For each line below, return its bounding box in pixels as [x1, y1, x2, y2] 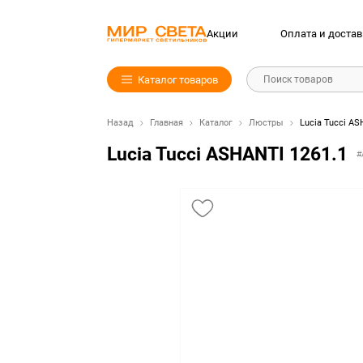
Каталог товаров [137, 73, 218, 86]
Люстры [249, 117, 284, 128]
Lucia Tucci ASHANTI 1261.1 [107, 143, 348, 165]
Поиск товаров [263, 74, 334, 85]
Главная [150, 117, 183, 128]
